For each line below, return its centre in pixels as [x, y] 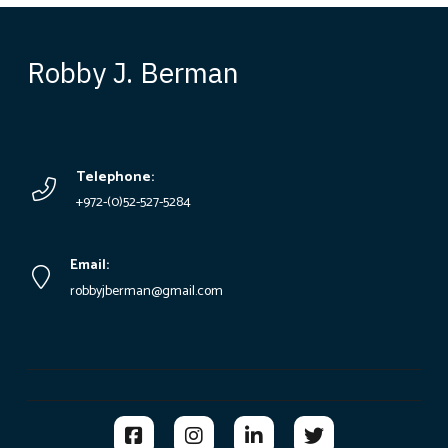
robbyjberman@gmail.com [146, 292]
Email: [89, 266]
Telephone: [114, 177]
